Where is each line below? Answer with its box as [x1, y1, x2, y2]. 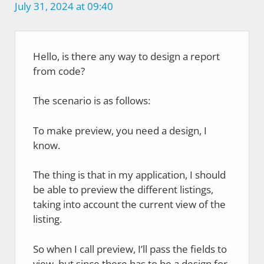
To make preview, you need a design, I [33, 123, 207, 137]
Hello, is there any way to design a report [33, 49, 220, 63]
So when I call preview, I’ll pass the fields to [33, 242, 227, 256]
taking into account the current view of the [33, 197, 226, 212]
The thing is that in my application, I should [33, 168, 226, 182]
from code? [33, 64, 85, 78]
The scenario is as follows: [33, 94, 150, 108]
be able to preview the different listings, [33, 183, 213, 197]
